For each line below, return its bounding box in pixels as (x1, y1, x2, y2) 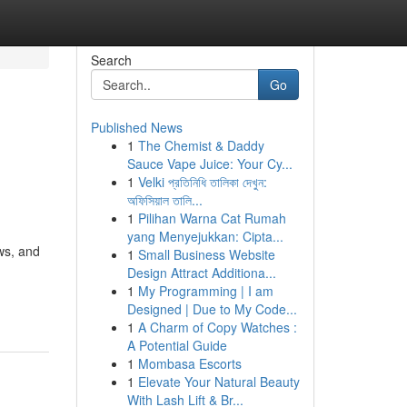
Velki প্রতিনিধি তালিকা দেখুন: (137, 173, 267, 191)
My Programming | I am (137, 282, 273, 300)
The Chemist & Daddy (137, 136, 264, 154)
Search (90, 51, 132, 69)
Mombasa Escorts (137, 354, 242, 372)
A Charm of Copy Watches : (137, 318, 297, 336)
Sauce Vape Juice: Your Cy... (126, 154, 293, 173)
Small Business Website (137, 245, 275, 263)
